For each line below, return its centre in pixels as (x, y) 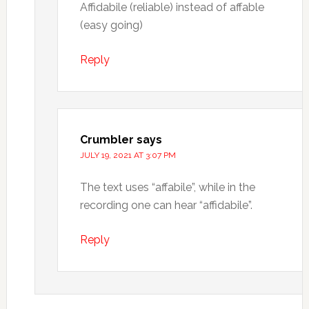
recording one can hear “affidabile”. (166, 205)
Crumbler (107, 140)
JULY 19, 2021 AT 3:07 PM (128, 155)
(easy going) (111, 25)
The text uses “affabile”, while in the (167, 187)
